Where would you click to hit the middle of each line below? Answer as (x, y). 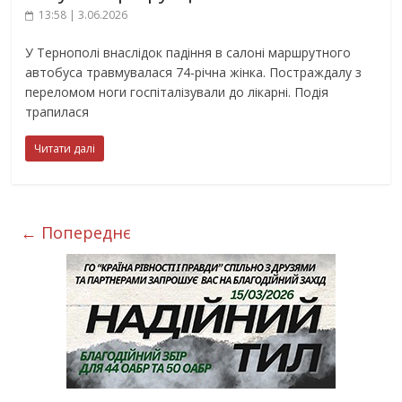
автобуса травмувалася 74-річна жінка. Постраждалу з (194, 73)
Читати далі (65, 149)
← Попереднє (76, 233)
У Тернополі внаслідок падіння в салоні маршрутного (188, 53)
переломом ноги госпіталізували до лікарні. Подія (177, 92)
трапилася (57, 112)
